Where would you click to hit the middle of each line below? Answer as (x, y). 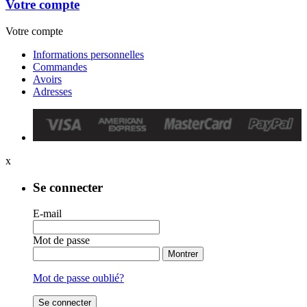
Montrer (183, 254)
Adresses (52, 91)
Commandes (60, 66)
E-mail (47, 214)
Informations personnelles (88, 54)
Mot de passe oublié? (78, 278)
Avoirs (47, 79)
